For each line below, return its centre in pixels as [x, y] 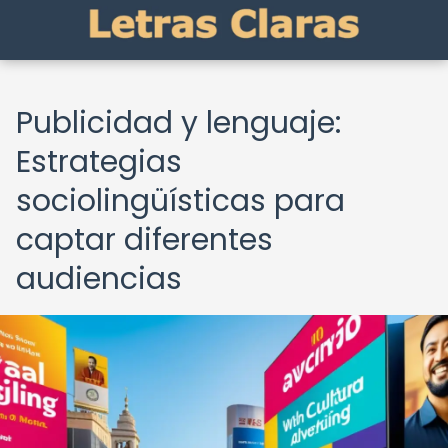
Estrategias [99, 162]
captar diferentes [144, 240]
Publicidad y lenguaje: [178, 123]
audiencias [99, 279]
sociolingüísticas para [180, 201]
